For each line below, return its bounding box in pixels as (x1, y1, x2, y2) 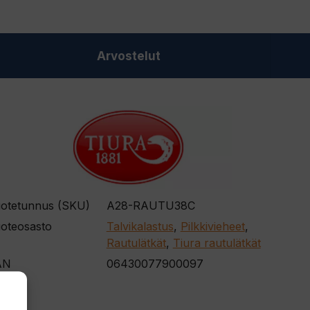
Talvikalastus (106, 219, 174, 234)
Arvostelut (96, 49, 161, 64)
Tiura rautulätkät (172, 236, 261, 250)
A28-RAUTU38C (106, 199, 195, 213)
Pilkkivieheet (180, 219, 245, 234)
